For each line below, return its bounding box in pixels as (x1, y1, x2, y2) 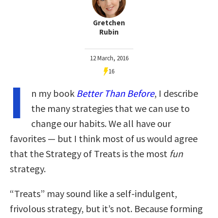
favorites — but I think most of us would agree (10, 132, 198, 145)
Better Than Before (76, 87, 154, 99)
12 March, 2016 (90, 54, 128, 62)
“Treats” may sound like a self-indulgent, (10, 187, 177, 200)
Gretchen (93, 18, 125, 27)
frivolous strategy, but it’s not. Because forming (10, 202, 203, 215)
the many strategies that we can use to (31, 102, 190, 114)
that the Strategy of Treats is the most (10, 147, 169, 160)
